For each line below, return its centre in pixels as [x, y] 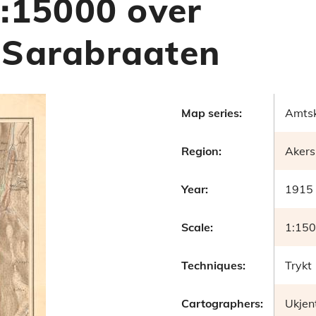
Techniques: [213, 265]
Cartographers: [222, 303]
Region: [201, 151]
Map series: [212, 113]
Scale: [197, 227]
